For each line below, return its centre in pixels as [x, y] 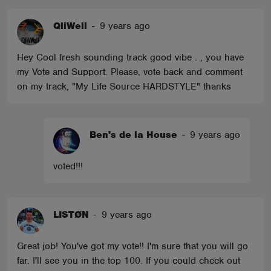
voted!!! [68, 166]
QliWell [70, 26]
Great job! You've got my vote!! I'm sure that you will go [132, 246]
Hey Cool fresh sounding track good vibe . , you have [130, 57]
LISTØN [71, 215]
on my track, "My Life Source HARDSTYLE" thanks [124, 87]
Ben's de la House [133, 135]
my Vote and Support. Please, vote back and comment [130, 72]
